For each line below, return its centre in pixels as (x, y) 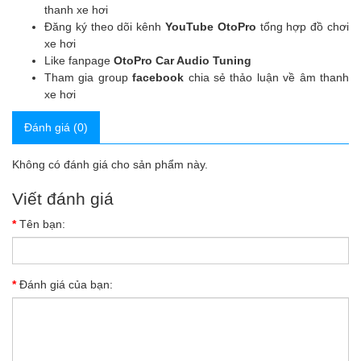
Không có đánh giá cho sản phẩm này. (110, 164)
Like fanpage (79, 60)
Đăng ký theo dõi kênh (105, 26)
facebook (158, 77)
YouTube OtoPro (211, 26)
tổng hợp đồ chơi (303, 26)
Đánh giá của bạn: (66, 284)
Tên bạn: (42, 224)
